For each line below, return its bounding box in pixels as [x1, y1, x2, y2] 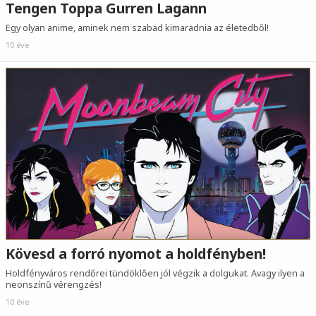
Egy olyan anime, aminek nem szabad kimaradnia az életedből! [6, 21, 269, 34]
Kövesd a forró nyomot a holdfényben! [6, 243, 266, 263]
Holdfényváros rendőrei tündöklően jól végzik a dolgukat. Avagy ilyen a [6, 267, 305, 279]
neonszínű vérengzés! [6, 278, 102, 291]
